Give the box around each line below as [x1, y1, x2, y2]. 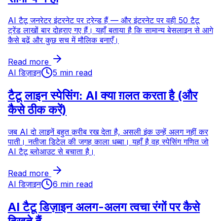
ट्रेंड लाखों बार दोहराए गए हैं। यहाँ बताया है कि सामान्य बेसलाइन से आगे [8, 25, 213, 36]
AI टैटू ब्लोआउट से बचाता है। [8, 146, 95, 156]
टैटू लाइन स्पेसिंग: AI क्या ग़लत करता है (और [8, 88, 197, 103]
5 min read [53, 68, 92, 78]
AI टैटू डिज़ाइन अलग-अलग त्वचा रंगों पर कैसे [8, 199, 200, 214]
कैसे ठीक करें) [8, 103, 67, 117]
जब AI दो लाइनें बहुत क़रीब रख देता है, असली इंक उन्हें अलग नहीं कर [8, 126, 208, 137]
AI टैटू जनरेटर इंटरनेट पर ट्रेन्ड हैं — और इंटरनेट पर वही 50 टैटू [8, 15, 199, 26]
